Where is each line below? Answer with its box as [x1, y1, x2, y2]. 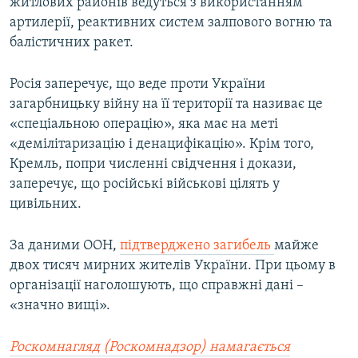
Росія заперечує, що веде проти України [10, 77, 265, 93]
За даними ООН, [10, 238, 120, 254]
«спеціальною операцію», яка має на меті [10, 117, 278, 133]
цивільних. [10, 197, 82, 213]
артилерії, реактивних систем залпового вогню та [10, 15, 332, 31]
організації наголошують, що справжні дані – [10, 278, 304, 294]
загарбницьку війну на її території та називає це [10, 97, 323, 113]
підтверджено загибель [120, 238, 274, 254]
